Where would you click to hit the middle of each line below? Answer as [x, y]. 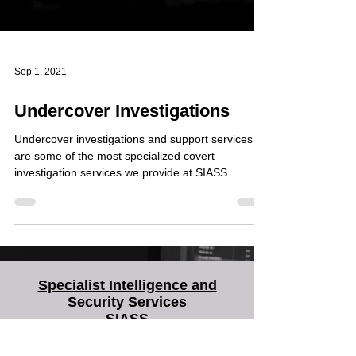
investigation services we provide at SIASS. [122, 195]
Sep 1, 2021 [41, 94]
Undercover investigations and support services [133, 161]
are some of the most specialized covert [114, 178]
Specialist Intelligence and [127, 308]
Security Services [127, 324]
